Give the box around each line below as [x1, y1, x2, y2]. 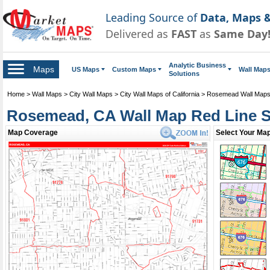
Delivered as [105, 26, 171, 41]
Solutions [169, 69, 199, 77]
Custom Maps [112, 65, 156, 73]
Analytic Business [169, 61, 226, 69]
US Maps [72, 65, 99, 73]
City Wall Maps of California [120, 90, 199, 98]
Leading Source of [105, 10, 200, 25]
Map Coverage [8, 128, 58, 137]
